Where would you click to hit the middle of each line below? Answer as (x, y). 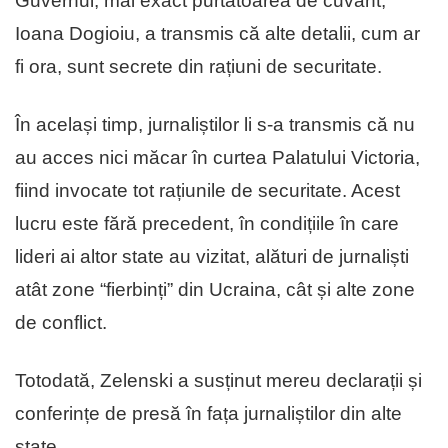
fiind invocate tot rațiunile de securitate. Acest (207, 190)
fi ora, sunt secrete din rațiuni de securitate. (198, 66)
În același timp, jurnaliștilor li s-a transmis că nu (215, 124)
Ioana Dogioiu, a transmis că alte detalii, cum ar (217, 33)
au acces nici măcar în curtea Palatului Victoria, (217, 157)
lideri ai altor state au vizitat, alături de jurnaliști (212, 256)
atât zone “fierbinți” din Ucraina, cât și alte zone (215, 289)
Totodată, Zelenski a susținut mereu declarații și (218, 380)
